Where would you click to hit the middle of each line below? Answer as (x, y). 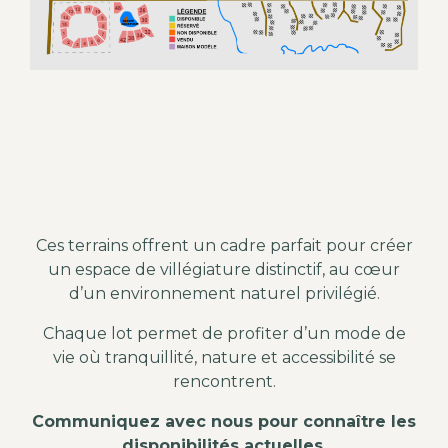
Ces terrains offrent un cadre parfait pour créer (224, 246)
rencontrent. (224, 382)
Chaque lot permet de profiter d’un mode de (224, 334)
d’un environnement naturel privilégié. (224, 294)
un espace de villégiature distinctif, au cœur (224, 270)
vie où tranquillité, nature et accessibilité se (224, 358)
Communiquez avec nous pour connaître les (224, 422)
